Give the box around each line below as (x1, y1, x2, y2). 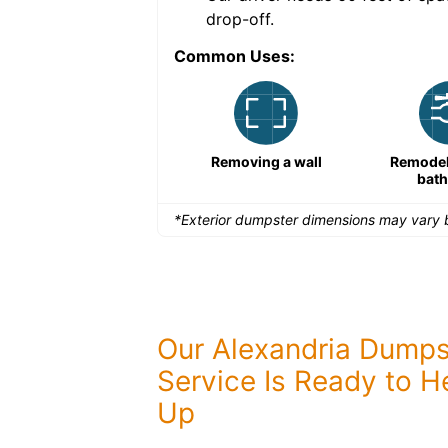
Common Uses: (174, 46, 295, 66)
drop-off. (206, 9, 274, 29)
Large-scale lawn (22, 153, 141, 170)
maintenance (37, 170, 127, 187)
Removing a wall (210, 153, 322, 170)
